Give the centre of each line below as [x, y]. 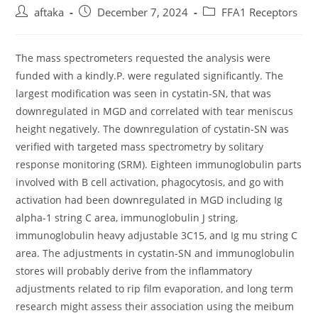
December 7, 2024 [143, 12]
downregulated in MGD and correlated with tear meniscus [155, 111]
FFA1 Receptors [260, 12]
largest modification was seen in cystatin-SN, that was [144, 93]
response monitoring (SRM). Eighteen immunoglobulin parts [159, 164]
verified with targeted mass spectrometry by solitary [140, 147]
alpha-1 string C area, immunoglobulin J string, [127, 218]
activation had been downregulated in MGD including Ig [149, 200]
